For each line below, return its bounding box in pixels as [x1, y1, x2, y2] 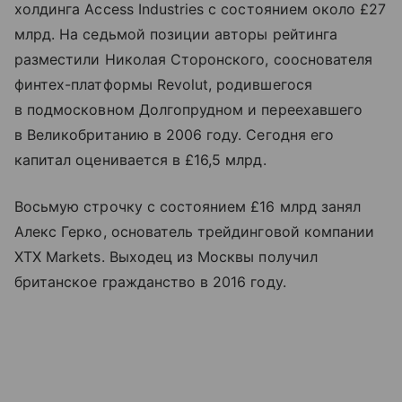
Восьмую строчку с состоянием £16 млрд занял [14, 197, 362, 215]
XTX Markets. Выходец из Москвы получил [14, 248, 318, 266]
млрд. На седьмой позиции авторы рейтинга [14, 25, 337, 43]
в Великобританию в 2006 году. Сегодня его [14, 126, 334, 144]
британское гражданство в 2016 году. [14, 273, 286, 291]
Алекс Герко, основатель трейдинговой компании [14, 223, 375, 240]
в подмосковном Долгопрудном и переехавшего [14, 100, 363, 118]
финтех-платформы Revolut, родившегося [14, 75, 312, 93]
